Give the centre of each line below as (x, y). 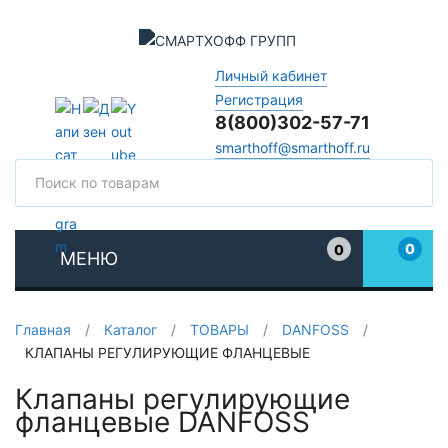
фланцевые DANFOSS (162, 422)
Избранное (364, 268)
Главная (43, 329)
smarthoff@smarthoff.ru (292, 147)
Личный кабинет (270, 75)
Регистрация (258, 99)
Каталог (130, 329)
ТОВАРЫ (219, 329)
